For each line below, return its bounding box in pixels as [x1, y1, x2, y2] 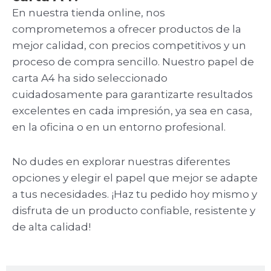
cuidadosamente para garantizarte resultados [12, 88, 253, 101]
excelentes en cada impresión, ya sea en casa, [12, 105, 252, 117]
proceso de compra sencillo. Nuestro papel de [12, 56, 254, 68]
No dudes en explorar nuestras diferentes [12, 155, 230, 168]
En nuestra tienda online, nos [12, 7, 165, 19]
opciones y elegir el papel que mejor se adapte [12, 171, 258, 184]
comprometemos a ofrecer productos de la [12, 23, 241, 36]
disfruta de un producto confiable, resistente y [12, 204, 255, 217]
